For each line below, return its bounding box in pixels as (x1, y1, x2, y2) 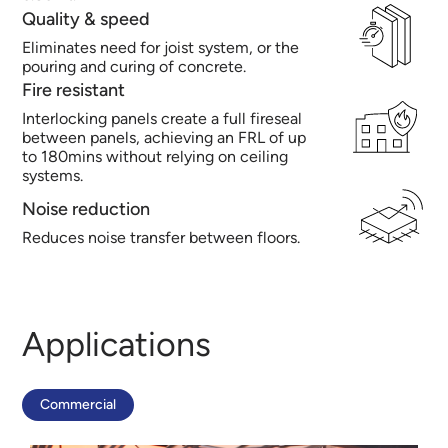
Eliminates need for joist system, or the (22, 37, 300, 57)
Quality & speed (22, 7, 151, 30)
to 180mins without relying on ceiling (22, 147, 289, 166)
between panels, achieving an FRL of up (22, 128, 307, 147)
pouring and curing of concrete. (22, 56, 247, 76)
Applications (22, 324, 212, 365)
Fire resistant (22, 79, 126, 101)
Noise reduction (22, 198, 151, 220)
